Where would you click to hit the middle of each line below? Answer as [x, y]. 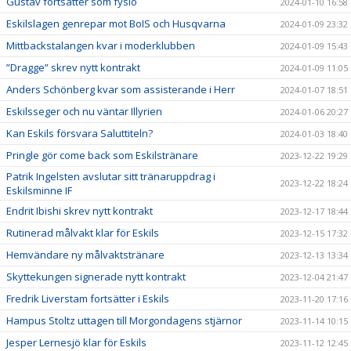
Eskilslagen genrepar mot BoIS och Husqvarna [116, 23]
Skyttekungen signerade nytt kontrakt [96, 276]
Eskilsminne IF [39, 190]
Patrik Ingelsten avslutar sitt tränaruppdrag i [111, 176]
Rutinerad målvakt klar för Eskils [83, 232]
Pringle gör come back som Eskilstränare [102, 155]
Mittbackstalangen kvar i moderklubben [101, 45]
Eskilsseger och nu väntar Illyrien [84, 111]
